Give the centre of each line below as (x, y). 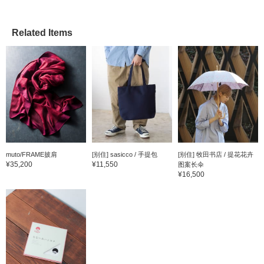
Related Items (42, 33)
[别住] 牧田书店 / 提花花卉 (215, 154)
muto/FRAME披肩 (32, 154)
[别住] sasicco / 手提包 (124, 154)
